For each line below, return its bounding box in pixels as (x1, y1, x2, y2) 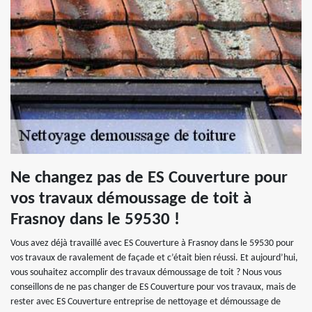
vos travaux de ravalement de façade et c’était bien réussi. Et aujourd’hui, (10, 252, 298, 263)
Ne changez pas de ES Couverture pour (10, 169, 288, 187)
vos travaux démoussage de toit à (10, 189, 251, 208)
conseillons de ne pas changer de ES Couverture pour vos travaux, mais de (10, 281, 296, 292)
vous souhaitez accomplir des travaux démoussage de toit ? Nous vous (10, 267, 281, 278)
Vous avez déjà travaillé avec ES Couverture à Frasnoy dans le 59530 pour (10, 237, 294, 249)
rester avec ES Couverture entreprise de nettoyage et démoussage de (10, 296, 281, 307)
